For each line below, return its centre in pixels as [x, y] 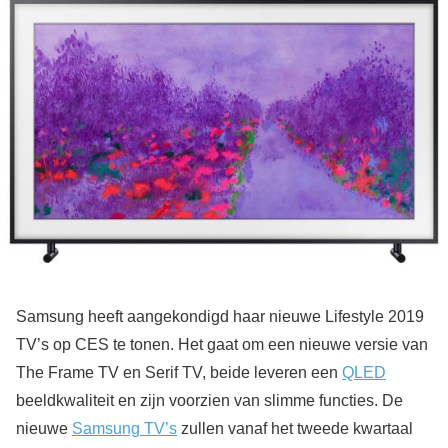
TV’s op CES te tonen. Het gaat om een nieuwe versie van [222, 344]
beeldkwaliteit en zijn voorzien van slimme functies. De [209, 400]
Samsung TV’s [124, 428]
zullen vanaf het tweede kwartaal [295, 428]
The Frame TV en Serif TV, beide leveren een [179, 372]
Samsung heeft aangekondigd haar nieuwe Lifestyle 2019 [220, 316]
